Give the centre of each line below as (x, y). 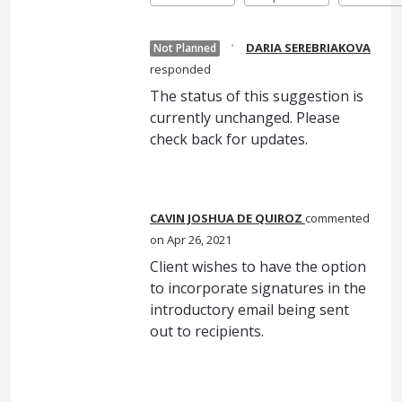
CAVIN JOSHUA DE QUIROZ (226, 218)
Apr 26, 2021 (199, 240)
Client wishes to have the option (258, 267)
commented (337, 218)
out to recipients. (207, 332)
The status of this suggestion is (257, 96)
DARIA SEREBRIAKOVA (308, 48)
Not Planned (185, 48)
